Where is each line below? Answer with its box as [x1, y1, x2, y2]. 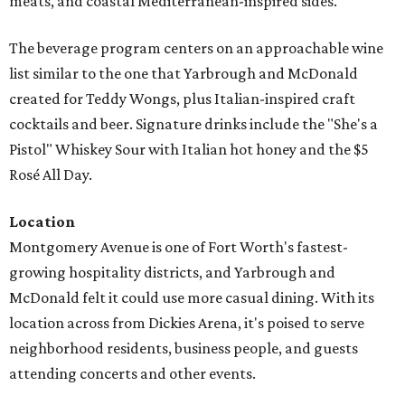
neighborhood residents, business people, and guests [9, 339, 358, 358]
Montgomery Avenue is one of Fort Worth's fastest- [9, 238, 348, 257]
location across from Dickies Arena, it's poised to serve [9, 314, 364, 333]
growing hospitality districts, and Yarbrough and [9, 263, 335, 282]
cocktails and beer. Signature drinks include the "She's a [9, 115, 378, 134]
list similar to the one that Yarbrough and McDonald [9, 64, 358, 83]
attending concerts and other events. [9, 364, 256, 383]
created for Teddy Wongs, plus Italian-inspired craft [9, 89, 355, 108]
